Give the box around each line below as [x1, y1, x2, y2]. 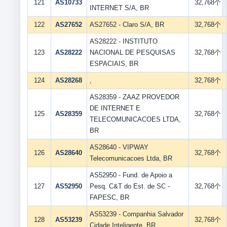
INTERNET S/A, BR [89, 4, 149, 12]
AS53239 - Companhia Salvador [89, 210, 183, 218]
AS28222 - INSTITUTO [89, 37, 158, 45]
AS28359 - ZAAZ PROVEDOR [89, 93, 179, 101]
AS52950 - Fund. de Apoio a [89, 171, 172, 179]
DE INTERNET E [89, 104, 140, 112]
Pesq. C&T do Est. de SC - [89, 182, 170, 190]
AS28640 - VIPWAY [89, 143, 148, 151]
